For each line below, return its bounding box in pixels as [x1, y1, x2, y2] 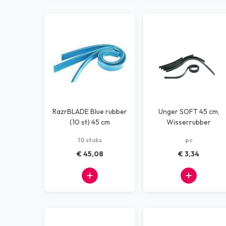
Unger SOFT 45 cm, [158, 107, 180, 116]
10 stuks [78, 136, 102, 144]
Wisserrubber [166, 118, 211, 127]
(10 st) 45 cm [70, 118, 110, 127]
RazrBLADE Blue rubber [52, 107, 127, 116]
